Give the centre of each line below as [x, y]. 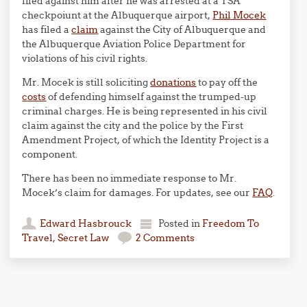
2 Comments [165, 238]
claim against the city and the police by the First [133, 125]
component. [50, 154]
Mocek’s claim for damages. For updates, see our [137, 193]
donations [173, 82]
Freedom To [231, 223]
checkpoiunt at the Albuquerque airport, [118, 15]
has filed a [47, 29]
